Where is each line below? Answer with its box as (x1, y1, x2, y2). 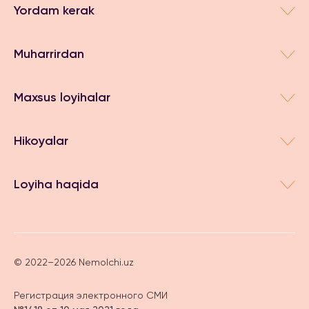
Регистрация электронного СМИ (14, 290, 168, 301)
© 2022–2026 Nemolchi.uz (14, 257, 134, 268)
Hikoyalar (14, 133, 68, 148)
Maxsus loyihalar (14, 90, 110, 105)
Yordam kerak (14, 3, 94, 18)
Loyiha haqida (14, 177, 99, 192)
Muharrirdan (14, 46, 84, 61)
